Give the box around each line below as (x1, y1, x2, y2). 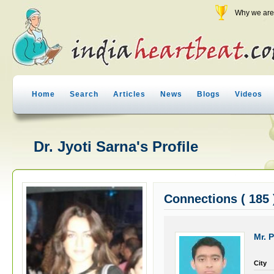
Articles (113, 90, 146, 98)
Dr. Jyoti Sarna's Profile (34, 138, 198, 155)
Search (70, 90, 98, 98)
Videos (235, 90, 262, 98)
